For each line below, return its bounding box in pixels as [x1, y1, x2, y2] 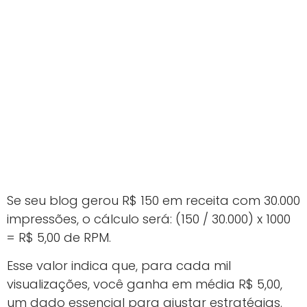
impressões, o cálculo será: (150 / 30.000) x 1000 [7, 210, 291, 228]
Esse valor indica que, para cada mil [7, 257, 231, 275]
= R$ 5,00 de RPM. [7, 228, 111, 246]
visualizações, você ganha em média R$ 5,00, [7, 275, 282, 293]
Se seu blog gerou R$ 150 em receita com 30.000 [7, 191, 300, 209]
